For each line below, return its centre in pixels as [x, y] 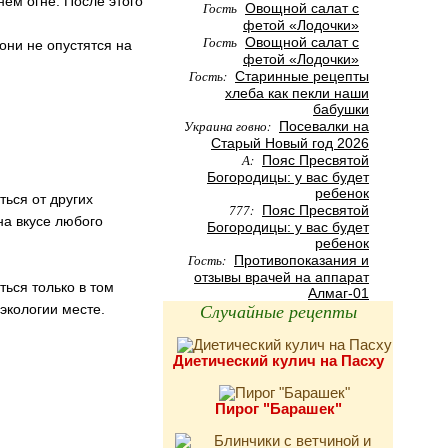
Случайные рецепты [278, 311]
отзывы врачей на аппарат [281, 277]
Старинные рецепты [302, 76]
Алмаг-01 [338, 293]
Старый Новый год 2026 [290, 143]
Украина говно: [229, 126]
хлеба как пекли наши [297, 93]
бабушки [341, 109]
